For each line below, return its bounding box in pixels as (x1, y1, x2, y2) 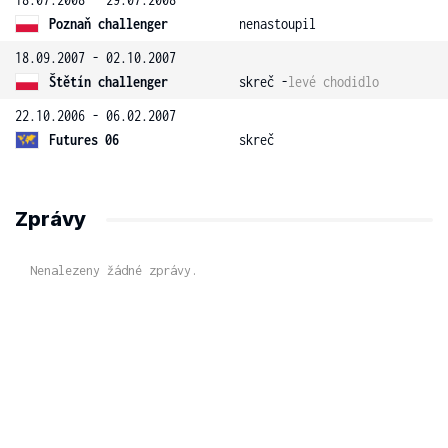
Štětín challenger (49, 73, 168, 90)
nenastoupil (239, 15, 316, 32)
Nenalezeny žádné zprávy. (30, 263, 198, 278)
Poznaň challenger (49, 15, 168, 32)
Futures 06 (49, 131, 119, 148)
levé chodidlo (288, 73, 379, 90)
